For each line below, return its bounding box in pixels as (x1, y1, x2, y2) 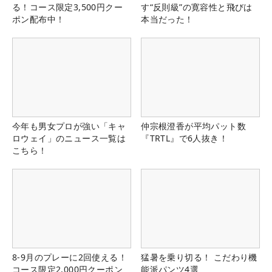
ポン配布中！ (12, 13, 65, 25)
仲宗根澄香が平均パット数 (141, 120, 246, 132)
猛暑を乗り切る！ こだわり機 (141, 251, 257, 263)
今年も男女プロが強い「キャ (12, 120, 126, 132)
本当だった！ (141, 13, 194, 25)
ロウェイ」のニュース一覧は (12, 132, 126, 144)
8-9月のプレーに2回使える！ (12, 251, 127, 263)
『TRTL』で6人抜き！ (141, 132, 228, 144)
